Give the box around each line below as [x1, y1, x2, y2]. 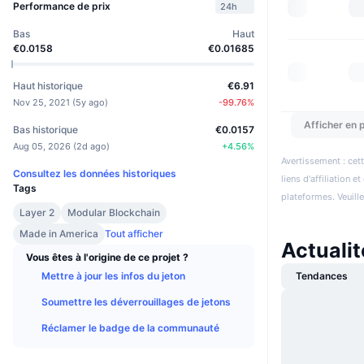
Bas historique [13, 123, 78, 136]
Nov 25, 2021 [13, 96, 70, 108]
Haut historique [13, 79, 83, 92]
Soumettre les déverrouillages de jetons [41, 295, 231, 308]
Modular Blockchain [67, 206, 160, 219]
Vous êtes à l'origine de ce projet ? [26, 250, 188, 263]
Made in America [19, 227, 98, 240]
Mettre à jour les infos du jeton [41, 269, 185, 282]
